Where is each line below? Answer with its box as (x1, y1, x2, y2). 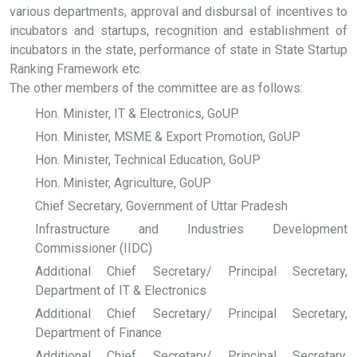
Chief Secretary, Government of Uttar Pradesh (35, 198, 288, 214)
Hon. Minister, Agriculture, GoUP (35, 175, 211, 190)
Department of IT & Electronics (35, 283, 206, 298)
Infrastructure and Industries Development (35, 222, 347, 237)
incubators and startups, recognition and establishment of (10, 23, 347, 38)
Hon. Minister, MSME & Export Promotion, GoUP (35, 129, 300, 144)
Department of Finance (35, 325, 162, 340)
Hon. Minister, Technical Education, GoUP (35, 152, 261, 167)
